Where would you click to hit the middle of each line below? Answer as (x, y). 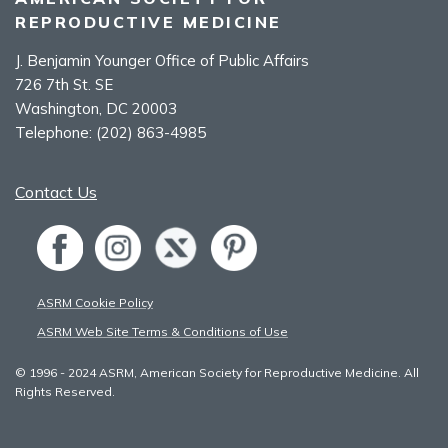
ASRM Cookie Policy (95, 302)
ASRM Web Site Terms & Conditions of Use (162, 331)
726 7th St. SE (64, 84)
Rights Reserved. (65, 391)
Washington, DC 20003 (96, 108)
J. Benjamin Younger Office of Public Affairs (162, 60)
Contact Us (56, 191)
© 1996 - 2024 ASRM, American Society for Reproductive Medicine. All (217, 372)
